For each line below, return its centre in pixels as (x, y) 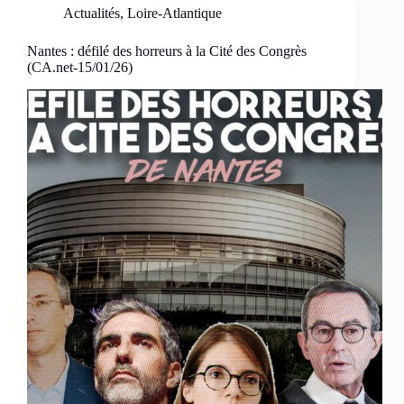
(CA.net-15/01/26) (80, 68)
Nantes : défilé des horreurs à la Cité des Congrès (167, 51)
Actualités (92, 14)
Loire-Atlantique (174, 14)
